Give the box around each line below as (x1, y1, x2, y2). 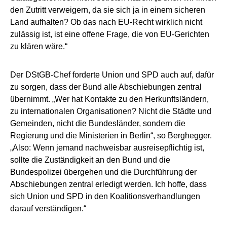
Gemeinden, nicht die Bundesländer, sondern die (10, 119, 185, 128)
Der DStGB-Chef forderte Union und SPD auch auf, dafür (10, 70, 214, 79)
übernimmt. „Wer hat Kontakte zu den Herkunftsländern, (10, 94, 209, 103)
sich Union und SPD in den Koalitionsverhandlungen (10, 192, 200, 201)
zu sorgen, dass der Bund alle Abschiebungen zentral (10, 82, 202, 91)
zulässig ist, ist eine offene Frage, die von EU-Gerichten (10, 29, 209, 39)
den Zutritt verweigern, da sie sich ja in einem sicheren (10, 5, 205, 14)
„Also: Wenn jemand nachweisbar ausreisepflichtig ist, (10, 143, 204, 152)
